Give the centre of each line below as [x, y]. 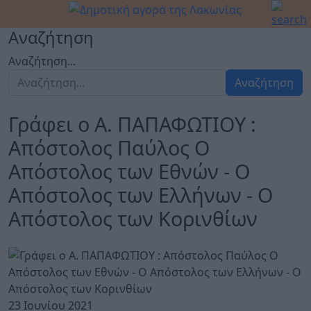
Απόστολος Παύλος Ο [109, 148]
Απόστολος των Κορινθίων [133, 218]
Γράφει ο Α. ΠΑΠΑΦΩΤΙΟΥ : [132, 124]
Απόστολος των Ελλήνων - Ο [141, 195]
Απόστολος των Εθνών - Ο [129, 171]
